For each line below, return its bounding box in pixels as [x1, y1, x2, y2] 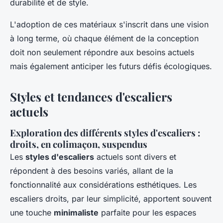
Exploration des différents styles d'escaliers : [10, 126, 200, 139]
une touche [10, 207, 54, 218]
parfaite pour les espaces [99, 207, 196, 218]
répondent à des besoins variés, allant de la [10, 165, 173, 176]
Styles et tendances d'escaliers [10, 88, 172, 105]
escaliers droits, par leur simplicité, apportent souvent [10, 193, 212, 204]
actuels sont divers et [94, 151, 176, 162]
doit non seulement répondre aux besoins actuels [10, 47, 194, 57]
